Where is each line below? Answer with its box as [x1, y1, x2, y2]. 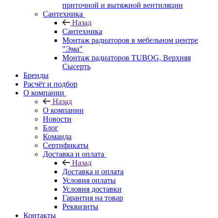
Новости [43, 114, 72, 123]
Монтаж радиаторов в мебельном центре [62, 36, 198, 44]
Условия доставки [62, 184, 122, 193]
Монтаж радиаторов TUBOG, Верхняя [62, 53, 191, 62]
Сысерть [62, 62, 91, 71]
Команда [43, 132, 72, 141]
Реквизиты [62, 202, 98, 211]
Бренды [23, 71, 49, 79]
